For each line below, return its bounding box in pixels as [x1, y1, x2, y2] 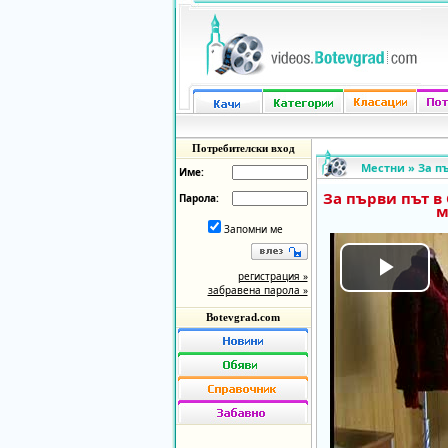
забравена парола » [207, 283, 308, 297]
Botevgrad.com [206, 311, 280, 323]
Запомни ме [223, 222, 283, 236]
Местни [360, 160, 405, 175]
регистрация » [237, 269, 308, 283]
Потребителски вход [191, 142, 295, 154]
